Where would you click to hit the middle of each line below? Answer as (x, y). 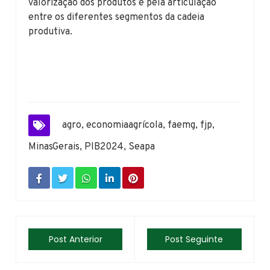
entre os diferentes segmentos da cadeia (117, 17)
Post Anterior (75, 239)
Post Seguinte (194, 239)
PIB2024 (104, 147)
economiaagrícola (125, 125)
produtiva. (51, 32)
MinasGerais (54, 147)
